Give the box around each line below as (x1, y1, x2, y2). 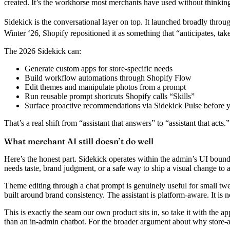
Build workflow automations (25, 73, 118, 82)
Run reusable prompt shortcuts (25, 91, 123, 101)
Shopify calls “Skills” (123, 91, 195, 101)
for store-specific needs (96, 64, 172, 73)
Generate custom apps (25, 64, 96, 73)
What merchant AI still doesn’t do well (4, 136, 154, 146)
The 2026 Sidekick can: (4, 46, 81, 55)
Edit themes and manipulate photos (25, 82, 138, 91)
